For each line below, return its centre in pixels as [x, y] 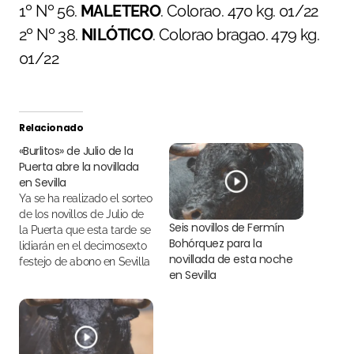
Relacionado [51, 127]
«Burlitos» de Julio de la [76, 151]
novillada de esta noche [231, 259]
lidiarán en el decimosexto [83, 245]
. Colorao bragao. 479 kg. [236, 34]
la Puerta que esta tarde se [85, 230]
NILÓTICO [117, 34]
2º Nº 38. [50, 34]
